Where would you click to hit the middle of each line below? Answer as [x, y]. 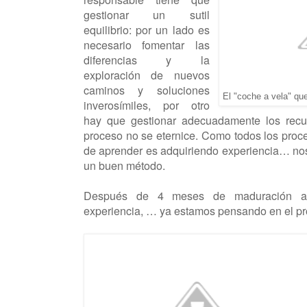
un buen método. [124, 165]
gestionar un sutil [147, 14]
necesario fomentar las [147, 45]
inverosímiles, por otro [147, 105]
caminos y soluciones [147, 90]
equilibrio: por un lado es [147, 29]
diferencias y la [147, 60]
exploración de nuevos [147, 75]
